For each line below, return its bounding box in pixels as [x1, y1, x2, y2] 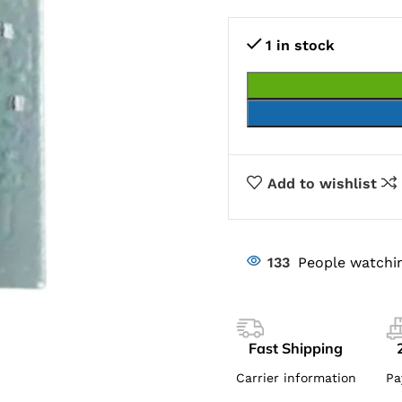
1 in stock [265, 36, 335, 54]
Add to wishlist [267, 174, 377, 192]
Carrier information [235, 371, 356, 385]
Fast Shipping [249, 339, 344, 357]
